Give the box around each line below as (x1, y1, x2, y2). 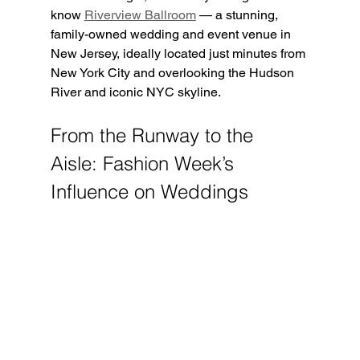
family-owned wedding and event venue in (50, 26, 294, 42)
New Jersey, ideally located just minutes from (50, 45, 309, 61)
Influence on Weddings (50, 179, 248, 203)
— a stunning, (195, 6, 281, 22)
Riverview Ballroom (84, 6, 196, 22)
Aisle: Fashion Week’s (50, 151, 239, 175)
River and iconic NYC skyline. (50, 84, 221, 100)
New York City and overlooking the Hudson (50, 64, 297, 80)
